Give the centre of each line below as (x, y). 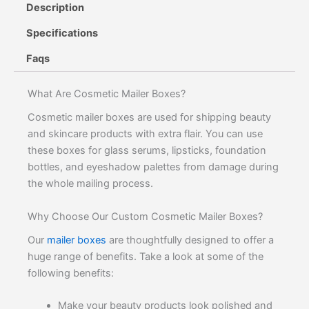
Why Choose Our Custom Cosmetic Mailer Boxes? (145, 216)
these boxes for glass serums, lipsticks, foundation (147, 151)
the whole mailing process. (90, 184)
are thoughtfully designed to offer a (190, 240)
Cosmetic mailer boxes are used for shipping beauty (149, 118)
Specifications (62, 33)
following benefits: (71, 273)
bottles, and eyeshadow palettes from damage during (153, 167)
